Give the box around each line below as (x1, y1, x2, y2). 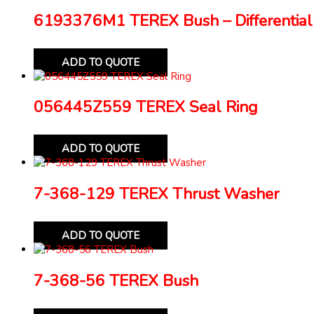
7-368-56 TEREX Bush (34, 269, 198, 292)
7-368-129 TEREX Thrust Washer (34, 182, 279, 205)
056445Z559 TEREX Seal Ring (34, 96, 258, 118)
